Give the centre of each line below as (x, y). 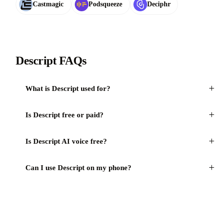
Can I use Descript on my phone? (78, 168)
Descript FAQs (51, 61)
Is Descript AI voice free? (66, 141)
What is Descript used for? (68, 88)
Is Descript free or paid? (65, 115)
